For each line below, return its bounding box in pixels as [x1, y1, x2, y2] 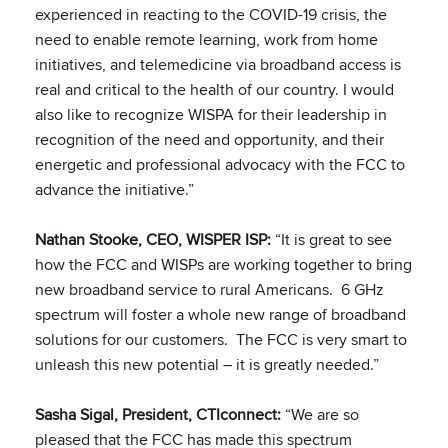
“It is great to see [271, 228, 392, 251]
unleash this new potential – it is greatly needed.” [35, 353, 379, 376]
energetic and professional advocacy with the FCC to [35, 153, 405, 176]
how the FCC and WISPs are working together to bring [35, 253, 412, 276]
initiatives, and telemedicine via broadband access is [35, 53, 401, 76]
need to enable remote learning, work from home [35, 28, 378, 51]
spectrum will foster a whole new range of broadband [35, 303, 406, 326]
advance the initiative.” [35, 178, 194, 201]
